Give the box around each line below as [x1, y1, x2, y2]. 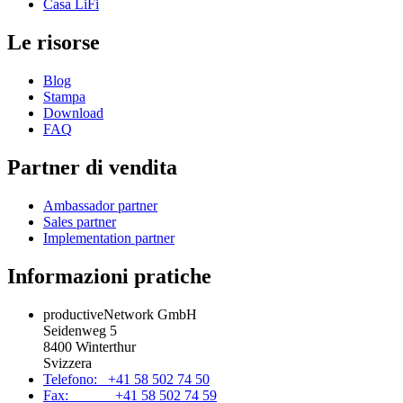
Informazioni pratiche [7, 264, 211, 288]
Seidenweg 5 [43, 322, 117, 338]
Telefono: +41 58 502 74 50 [43, 371, 210, 387]
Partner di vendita [7, 156, 177, 180]
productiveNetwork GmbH [43, 306, 197, 322]
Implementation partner [43, 229, 175, 246]
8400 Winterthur [43, 338, 136, 354]
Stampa [43, 89, 85, 105]
